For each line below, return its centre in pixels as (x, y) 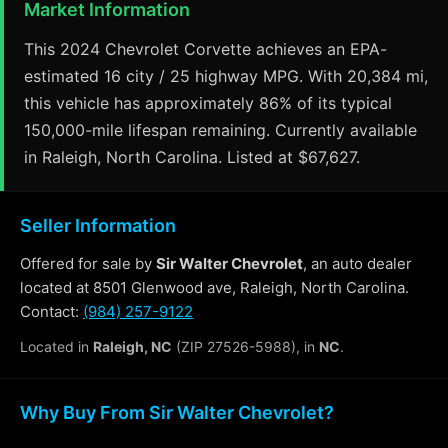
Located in (56, 346)
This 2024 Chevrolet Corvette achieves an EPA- (205, 48)
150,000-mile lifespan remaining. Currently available (220, 129)
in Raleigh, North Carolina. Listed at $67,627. (192, 156)
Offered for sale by (88, 263)
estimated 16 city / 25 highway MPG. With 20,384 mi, (226, 75)
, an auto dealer (357, 263)
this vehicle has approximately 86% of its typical (208, 102)
